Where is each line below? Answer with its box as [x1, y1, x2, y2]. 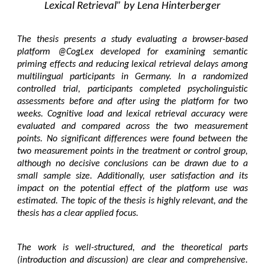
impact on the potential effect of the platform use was [17, 184, 248, 193]
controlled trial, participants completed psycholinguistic [17, 85, 248, 94]
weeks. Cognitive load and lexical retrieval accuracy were [17, 109, 248, 119]
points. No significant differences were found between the [17, 134, 248, 144]
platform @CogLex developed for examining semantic [17, 47, 248, 57]
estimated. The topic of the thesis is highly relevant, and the [17, 196, 248, 206]
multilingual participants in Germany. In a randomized [17, 72, 248, 82]
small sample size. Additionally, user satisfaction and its [17, 172, 248, 181]
